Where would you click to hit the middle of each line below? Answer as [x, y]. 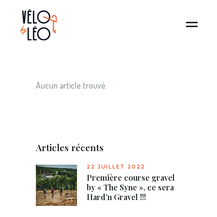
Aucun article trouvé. [71, 85]
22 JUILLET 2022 [116, 167]
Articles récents [70, 147]
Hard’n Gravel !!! [116, 197]
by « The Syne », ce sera [130, 187]
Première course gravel [131, 178]
